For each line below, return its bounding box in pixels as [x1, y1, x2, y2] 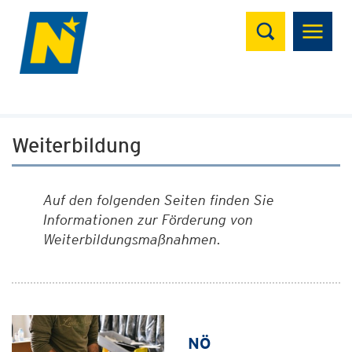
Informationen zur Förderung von [43, 211, 253, 228]
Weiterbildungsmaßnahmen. [43, 231, 222, 247]
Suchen [245, 9, 309, 31]
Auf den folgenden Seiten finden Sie [43, 192, 274, 208]
